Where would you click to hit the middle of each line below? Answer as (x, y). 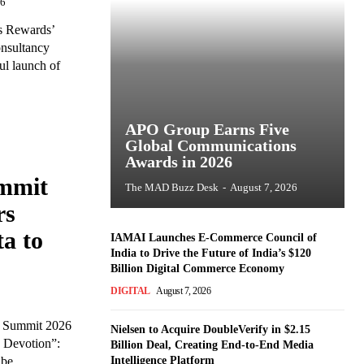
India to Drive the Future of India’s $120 (211, 253)
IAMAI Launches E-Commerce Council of (214, 237)
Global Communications (211, 145)
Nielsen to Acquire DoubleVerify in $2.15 (210, 329)
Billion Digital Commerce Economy (197, 268)
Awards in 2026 (179, 161)
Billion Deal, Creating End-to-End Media (212, 344)
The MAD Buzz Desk (172, 187)
